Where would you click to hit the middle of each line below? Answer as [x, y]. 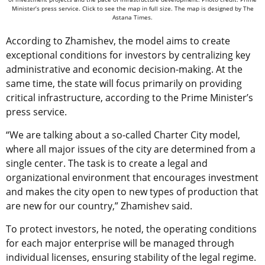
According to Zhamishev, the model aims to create [118, 41]
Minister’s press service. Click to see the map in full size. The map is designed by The [132, 8]
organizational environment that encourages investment [132, 177]
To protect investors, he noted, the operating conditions [131, 229]
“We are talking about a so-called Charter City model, [123, 135]
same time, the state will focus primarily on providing [124, 83]
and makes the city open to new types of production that [132, 191]
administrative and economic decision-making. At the [124, 69]
